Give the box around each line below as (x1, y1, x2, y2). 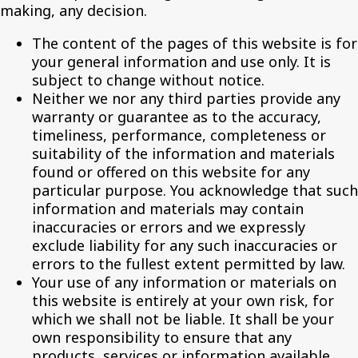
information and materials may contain (32, 199, 304, 218)
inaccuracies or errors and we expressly (32, 217, 305, 237)
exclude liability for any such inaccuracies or (32, 236, 337, 255)
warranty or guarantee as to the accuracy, (32, 107, 321, 126)
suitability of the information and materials (32, 144, 335, 163)
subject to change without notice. (32, 70, 265, 89)
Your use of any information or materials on (32, 272, 336, 292)
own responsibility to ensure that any (32, 328, 292, 347)
